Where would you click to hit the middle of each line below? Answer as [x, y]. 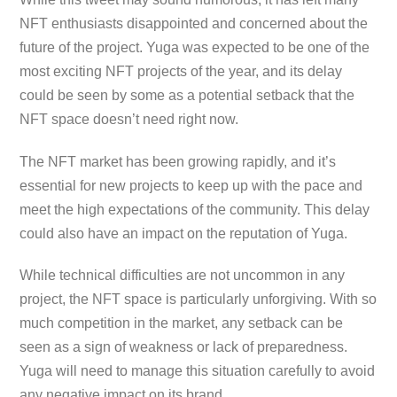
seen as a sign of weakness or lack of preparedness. [184, 347]
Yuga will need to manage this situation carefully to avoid [198, 371]
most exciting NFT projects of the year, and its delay [181, 71]
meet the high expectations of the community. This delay [195, 209]
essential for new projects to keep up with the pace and [191, 185]
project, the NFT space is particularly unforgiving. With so [198, 300]
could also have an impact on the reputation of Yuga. [184, 233]
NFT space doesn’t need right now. [129, 119]
